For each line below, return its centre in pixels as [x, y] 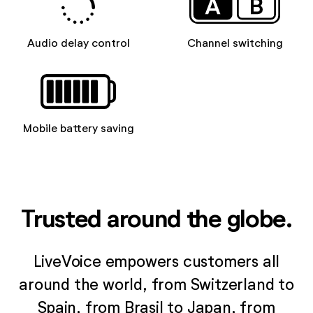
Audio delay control [78, 43]
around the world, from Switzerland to [156, 284]
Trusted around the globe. [156, 218]
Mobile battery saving [78, 128]
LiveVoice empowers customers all [156, 261]
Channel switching [235, 43]
